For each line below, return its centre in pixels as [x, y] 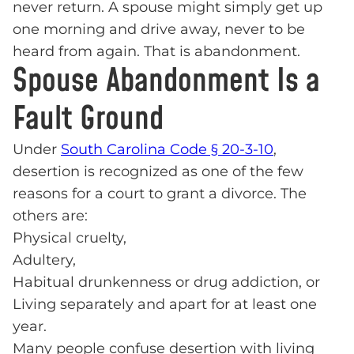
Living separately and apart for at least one [165, 304]
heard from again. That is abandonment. [156, 51]
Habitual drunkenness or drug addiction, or [166, 282]
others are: [50, 216]
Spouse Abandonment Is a [166, 81]
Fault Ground [88, 119]
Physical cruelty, [70, 238]
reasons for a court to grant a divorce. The [160, 194]
